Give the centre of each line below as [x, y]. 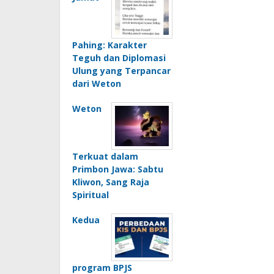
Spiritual [91, 195]
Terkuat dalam [105, 157]
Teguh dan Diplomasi [119, 58]
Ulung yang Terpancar [121, 71]
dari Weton [97, 84]
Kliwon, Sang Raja [111, 182]
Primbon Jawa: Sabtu [118, 169]
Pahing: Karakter [109, 45]
